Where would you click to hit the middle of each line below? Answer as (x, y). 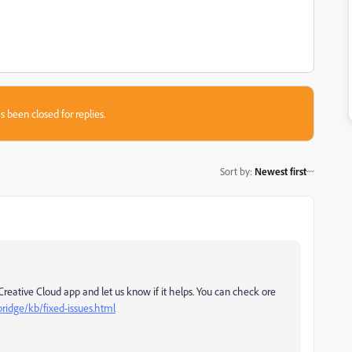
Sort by (235, 171)
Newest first (280, 171)
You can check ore (236, 291)
